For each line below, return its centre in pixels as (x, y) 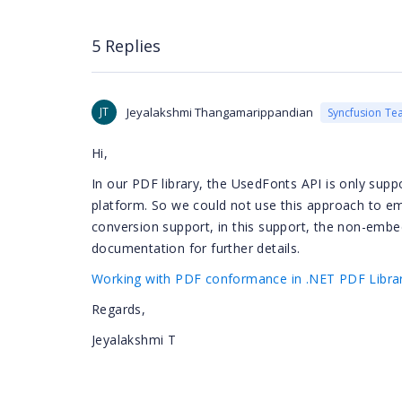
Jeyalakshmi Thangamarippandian (220, 112)
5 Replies (126, 45)
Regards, (119, 309)
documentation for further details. (196, 248)
